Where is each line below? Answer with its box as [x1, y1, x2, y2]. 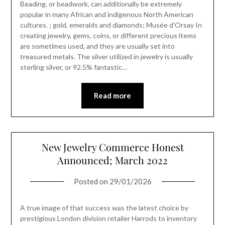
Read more [94, 90, 131, 100]
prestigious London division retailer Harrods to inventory [20, 214, 197, 223]
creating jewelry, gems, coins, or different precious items [20, 31, 196, 40]
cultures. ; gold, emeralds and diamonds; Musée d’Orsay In [20, 20, 202, 29]
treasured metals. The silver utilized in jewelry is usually [20, 52, 193, 61]
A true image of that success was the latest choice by [20, 203, 188, 212]
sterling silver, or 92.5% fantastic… [20, 62, 127, 71]
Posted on [73, 177, 109, 186]
